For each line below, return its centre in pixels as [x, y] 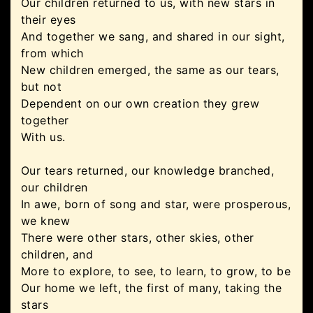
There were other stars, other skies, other [138, 238]
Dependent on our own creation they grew [140, 103]
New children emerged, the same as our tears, [150, 70]
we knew [46, 221]
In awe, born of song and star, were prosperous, [156, 204]
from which [52, 53]
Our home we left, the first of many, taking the [152, 288]
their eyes [49, 20]
